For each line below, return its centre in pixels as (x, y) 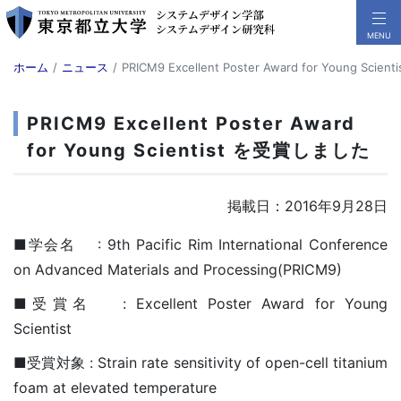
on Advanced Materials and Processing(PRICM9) (178, 269)
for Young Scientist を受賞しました (199, 150)
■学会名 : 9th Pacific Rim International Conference (200, 244)
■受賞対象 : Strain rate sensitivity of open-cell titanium (200, 363)
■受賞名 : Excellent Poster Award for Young (200, 303)
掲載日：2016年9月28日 (307, 206)
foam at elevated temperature (115, 388)
